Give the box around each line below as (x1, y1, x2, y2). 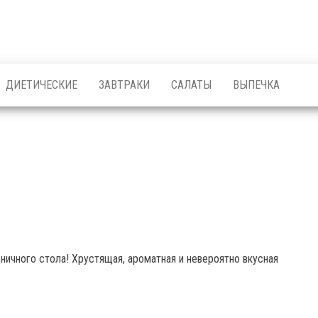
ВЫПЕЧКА (233, 78, 280, 92)
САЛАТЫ (171, 78, 212, 92)
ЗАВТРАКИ (99, 78, 150, 92)
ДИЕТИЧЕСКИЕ (6, 78, 77, 92)
